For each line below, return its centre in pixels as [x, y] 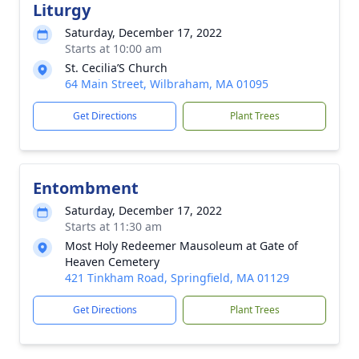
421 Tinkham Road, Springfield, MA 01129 [177, 278]
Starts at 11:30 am [113, 226]
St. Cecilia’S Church [116, 68]
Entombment [86, 188]
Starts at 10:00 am [113, 48]
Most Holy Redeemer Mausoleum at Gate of [182, 246]
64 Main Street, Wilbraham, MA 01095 [167, 84]
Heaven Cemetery [112, 262]
